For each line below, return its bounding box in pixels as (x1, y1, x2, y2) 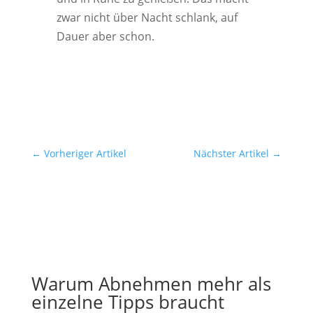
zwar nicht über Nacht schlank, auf (56, 10, 238, 25)
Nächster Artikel (194, 147, 270, 160)
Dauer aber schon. (56, 29, 154, 44)
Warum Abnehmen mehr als (31, 271, 271, 296)
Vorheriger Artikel (43, 147, 126, 160)
